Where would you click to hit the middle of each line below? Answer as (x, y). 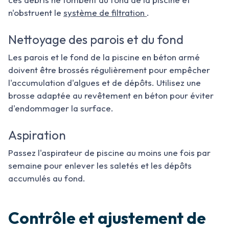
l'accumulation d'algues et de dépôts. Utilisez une (105, 83)
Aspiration (37, 135)
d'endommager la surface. (61, 108)
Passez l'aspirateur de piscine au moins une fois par (109, 153)
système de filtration (105, 13)
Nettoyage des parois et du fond (96, 39)
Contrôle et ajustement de (107, 218)
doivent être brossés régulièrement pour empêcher (109, 70)
